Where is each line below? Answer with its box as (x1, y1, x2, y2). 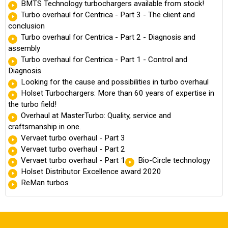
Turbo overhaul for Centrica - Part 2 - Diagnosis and (21, 33, 195, 42)
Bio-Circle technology (138, 156, 210, 165)
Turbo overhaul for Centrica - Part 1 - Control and (21, 55, 187, 65)
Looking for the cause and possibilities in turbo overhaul (21, 77, 209, 87)
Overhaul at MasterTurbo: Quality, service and (21, 111, 171, 121)
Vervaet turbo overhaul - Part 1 (21, 156, 125, 165)
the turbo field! (8, 100, 56, 109)
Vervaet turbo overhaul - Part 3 (21, 133, 125, 143)
